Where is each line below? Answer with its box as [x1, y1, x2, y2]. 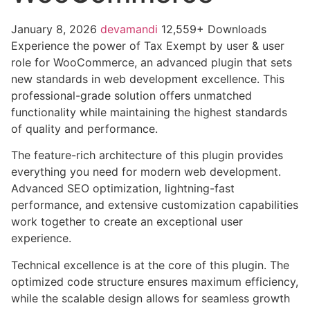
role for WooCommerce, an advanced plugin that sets [11, 55, 292, 70]
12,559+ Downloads [161, 22, 266, 37]
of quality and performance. [11, 122, 158, 136]
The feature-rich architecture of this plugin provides [11, 148, 283, 163]
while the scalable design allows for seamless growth [11, 291, 290, 305]
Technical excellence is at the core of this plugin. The [11, 257, 289, 272]
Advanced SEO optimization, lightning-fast [11, 181, 235, 196]
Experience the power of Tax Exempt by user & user [11, 39, 284, 53]
